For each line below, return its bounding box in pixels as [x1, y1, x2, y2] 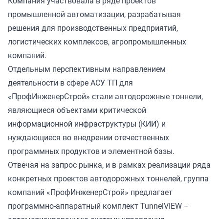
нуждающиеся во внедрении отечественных [8, 133, 169, 143]
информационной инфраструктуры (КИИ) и [8, 119, 166, 129]
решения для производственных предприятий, [8, 23, 178, 33]
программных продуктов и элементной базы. [8, 147, 175, 156]
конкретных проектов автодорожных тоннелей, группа [8, 174, 209, 184]
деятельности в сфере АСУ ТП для [8, 78, 133, 88]
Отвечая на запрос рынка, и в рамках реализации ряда [8, 160, 211, 170]
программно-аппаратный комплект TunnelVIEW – [8, 201, 189, 211]
